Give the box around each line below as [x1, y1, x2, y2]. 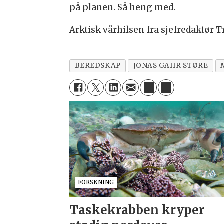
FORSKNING [77, 179, 114, 186]
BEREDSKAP [74, 61, 121, 70]
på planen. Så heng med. [69, 1, 178, 13]
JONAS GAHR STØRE [133, 61, 208, 70]
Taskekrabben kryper [69, 202, 205, 218]
